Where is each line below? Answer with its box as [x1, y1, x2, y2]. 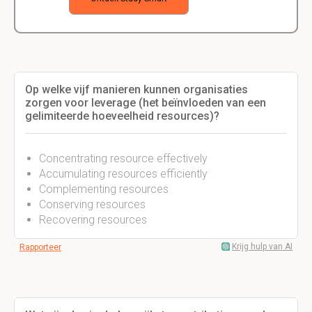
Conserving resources [39, 198, 146, 211]
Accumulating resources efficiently [39, 167, 208, 180]
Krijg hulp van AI [232, 242, 292, 251]
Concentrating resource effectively [39, 152, 208, 165]
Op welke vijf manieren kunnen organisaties [25, 83, 248, 96]
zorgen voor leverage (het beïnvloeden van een [25, 96, 266, 109]
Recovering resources [39, 213, 147, 226]
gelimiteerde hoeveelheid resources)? [25, 109, 219, 123]
